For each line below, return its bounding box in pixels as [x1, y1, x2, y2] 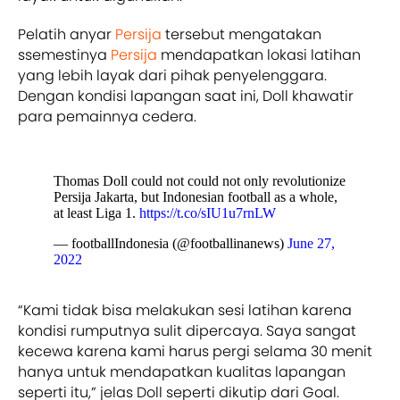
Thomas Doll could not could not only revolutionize [54, 172, 346, 188]
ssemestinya [18, 44, 111, 65]
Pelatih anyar [18, 23, 115, 45]
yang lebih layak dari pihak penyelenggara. [18, 64, 327, 86]
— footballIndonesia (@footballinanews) [54, 235, 287, 251]
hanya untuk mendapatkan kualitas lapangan [18, 361, 346, 382]
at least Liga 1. [54, 204, 139, 221]
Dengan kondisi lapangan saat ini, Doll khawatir [18, 85, 354, 106]
